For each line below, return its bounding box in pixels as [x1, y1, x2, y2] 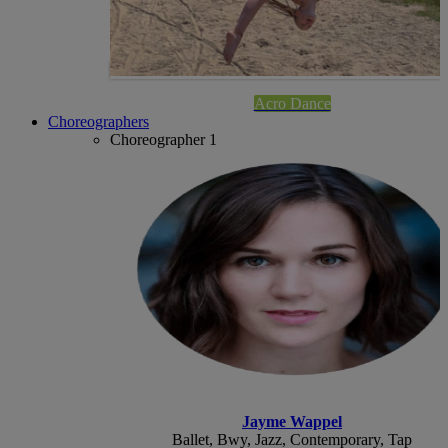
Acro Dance [253, 94, 331, 112]
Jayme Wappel [242, 412, 342, 430]
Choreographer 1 [110, 130, 218, 148]
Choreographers [48, 112, 149, 130]
